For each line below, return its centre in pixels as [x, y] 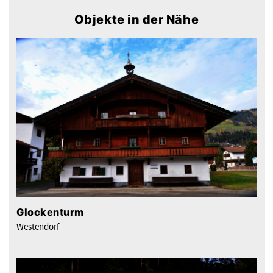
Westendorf [38, 226]
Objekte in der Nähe [136, 19]
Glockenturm [50, 212]
